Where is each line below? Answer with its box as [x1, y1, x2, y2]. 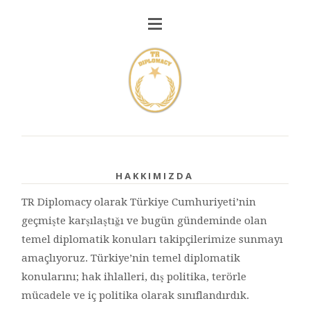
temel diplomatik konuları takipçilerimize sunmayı [21, 232, 284, 246]
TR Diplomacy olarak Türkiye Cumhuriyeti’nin [21, 195, 257, 208]
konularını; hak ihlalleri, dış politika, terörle [21, 270, 247, 283]
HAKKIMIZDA [116, 169, 194, 182]
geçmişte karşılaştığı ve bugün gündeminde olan [21, 214, 268, 227]
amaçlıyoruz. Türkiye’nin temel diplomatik [21, 251, 241, 264]
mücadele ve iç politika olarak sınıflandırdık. [21, 289, 250, 302]
